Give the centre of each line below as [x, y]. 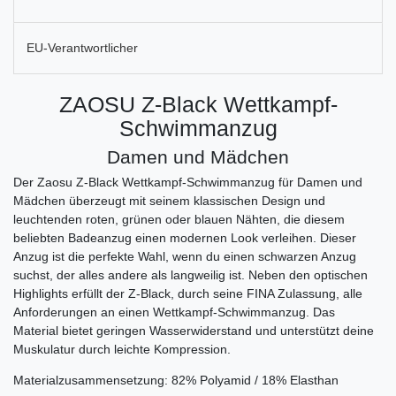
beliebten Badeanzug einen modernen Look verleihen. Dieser [185, 238]
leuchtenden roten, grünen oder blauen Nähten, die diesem [179, 220]
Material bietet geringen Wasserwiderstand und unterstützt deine [194, 331]
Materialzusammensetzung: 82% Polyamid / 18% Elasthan [176, 381]
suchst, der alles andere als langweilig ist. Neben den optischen [190, 275]
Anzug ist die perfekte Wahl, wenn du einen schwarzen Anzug [185, 257]
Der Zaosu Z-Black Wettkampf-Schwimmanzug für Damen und [188, 183]
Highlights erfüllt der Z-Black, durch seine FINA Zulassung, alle [188, 294]
